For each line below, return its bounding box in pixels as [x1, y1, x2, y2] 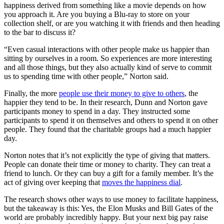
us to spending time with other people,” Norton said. [4, 72, 168, 80]
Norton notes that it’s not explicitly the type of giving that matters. [4, 151, 210, 159]
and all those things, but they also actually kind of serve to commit [4, 63, 211, 71]
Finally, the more [4, 89, 59, 97]
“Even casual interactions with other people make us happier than [4, 45, 209, 53]
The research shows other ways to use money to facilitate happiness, [4, 195, 218, 203]
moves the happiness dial [102, 178, 180, 186]
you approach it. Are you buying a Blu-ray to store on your [4, 10, 189, 18]
